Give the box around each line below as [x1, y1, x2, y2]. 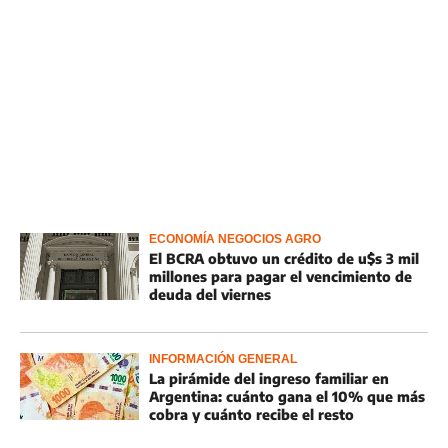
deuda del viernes [149, 286, 271, 303]
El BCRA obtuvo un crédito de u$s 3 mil [149, 250, 419, 267]
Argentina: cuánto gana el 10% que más [149, 388, 425, 405]
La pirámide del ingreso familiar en [149, 370, 389, 387]
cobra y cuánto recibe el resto [149, 406, 354, 423]
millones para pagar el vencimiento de [149, 268, 412, 285]
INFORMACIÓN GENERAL [149, 352, 297, 366]
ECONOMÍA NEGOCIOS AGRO [149, 232, 321, 246]
